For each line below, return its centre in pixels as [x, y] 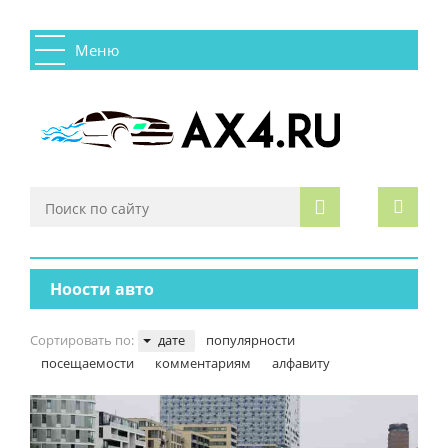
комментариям [203, 363]
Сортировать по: [83, 340]
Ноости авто [102, 289]
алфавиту [301, 363]
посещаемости [87, 363]
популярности [250, 340]
